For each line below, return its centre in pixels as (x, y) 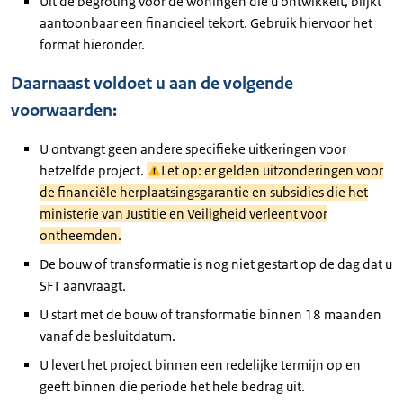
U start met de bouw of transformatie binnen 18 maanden (210, 314)
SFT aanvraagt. (83, 286)
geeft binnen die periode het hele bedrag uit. (172, 386)
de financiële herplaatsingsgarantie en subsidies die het (204, 192)
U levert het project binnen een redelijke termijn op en (200, 365)
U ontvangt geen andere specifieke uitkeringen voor (193, 149)
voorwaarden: (64, 111)
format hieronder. (92, 45)
